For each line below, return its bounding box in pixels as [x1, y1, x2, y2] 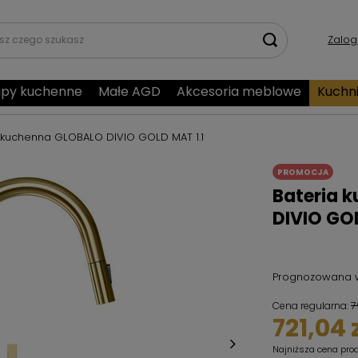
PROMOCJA [277, 165, 328, 178]
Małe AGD [98, 82, 161, 101]
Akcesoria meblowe [177, 82, 301, 101]
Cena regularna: [272, 299, 351, 312]
